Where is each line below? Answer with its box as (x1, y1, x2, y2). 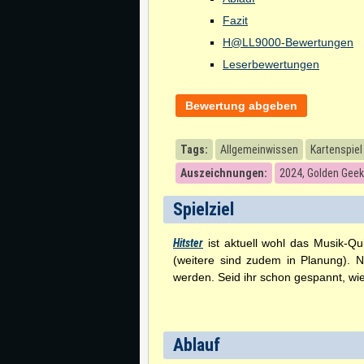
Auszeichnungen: (180, 167, 267, 180)
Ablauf (173, 335, 220, 355)
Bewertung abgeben (185, 98, 297, 112)
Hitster (173, 236, 203, 249)
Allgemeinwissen (220, 143, 298, 156)
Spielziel (173, 199, 234, 219)
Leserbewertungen (223, 57, 319, 71)
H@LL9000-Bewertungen (223, 35, 353, 49)
